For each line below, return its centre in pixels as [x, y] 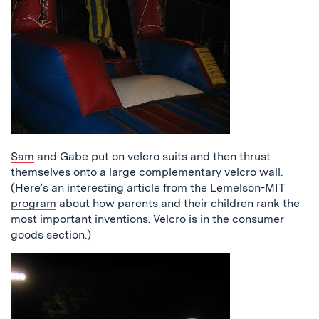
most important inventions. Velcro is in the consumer [147, 219]
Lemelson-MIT [248, 188]
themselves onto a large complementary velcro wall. [147, 172]
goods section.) [51, 235]
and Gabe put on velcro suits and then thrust [152, 156]
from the [185, 188]
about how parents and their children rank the [178, 203]
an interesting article [106, 188]
